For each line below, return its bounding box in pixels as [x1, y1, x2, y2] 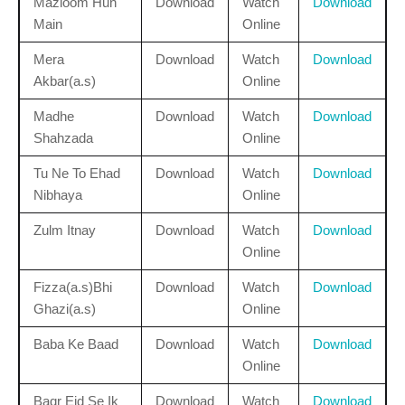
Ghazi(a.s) [33, 300, 96, 316]
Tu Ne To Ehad [33, 165, 120, 181]
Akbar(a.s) [33, 72, 96, 89]
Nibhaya [33, 186, 82, 202]
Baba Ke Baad [33, 335, 118, 352]
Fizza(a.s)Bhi [33, 278, 112, 295]
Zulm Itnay [33, 221, 96, 238]
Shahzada [33, 129, 93, 146]
